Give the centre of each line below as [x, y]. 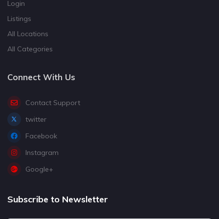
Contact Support [53, 102]
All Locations [28, 33]
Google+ [40, 169]
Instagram [42, 152]
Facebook [42, 136]
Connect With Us [41, 77]
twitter [36, 119]
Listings [19, 18]
